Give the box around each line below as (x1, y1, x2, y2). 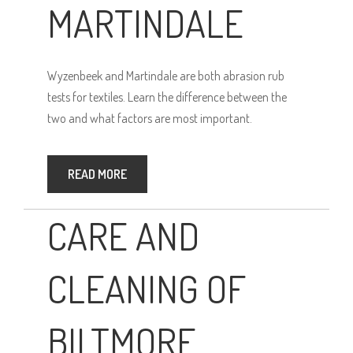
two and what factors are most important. (47, 110, 252, 127)
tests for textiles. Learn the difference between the (47, 89, 287, 106)
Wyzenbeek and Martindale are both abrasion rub (47, 68, 284, 84)
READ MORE (68, 166, 127, 183)
